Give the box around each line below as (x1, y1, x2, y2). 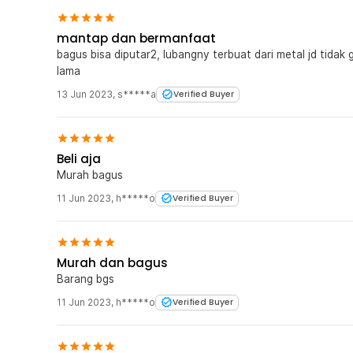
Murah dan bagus (57, 254, 168, 271)
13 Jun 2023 (57, 87, 113, 100)
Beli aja (57, 150, 101, 167)
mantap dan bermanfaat (57, 29, 216, 46)
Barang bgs (57, 272, 114, 285)
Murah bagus (57, 168, 123, 181)
